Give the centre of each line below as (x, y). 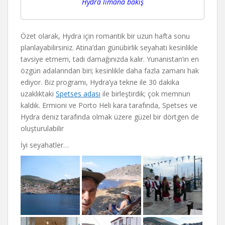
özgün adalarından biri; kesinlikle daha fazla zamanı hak (110, 70)
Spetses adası (78, 93)
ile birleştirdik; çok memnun (145, 93)
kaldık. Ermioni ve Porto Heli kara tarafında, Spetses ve (109, 105)
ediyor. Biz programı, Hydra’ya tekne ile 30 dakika (100, 82)
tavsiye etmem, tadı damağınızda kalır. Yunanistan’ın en (110, 59)
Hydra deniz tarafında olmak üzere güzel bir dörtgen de (110, 117)
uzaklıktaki (38, 93)
